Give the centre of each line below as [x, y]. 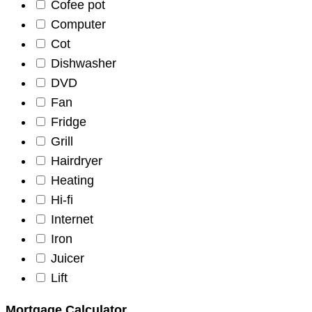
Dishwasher [84, 63]
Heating [72, 180]
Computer [78, 24]
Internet [72, 219]
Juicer [68, 258]
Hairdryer [77, 161]
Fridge [69, 122]
